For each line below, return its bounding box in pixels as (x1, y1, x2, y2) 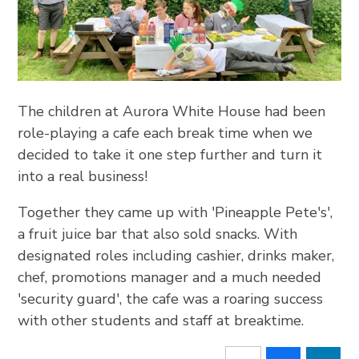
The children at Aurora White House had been (18, 102, 326, 122)
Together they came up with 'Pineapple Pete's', (18, 203, 333, 223)
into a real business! (18, 167, 148, 187)
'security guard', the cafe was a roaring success (18, 289, 324, 309)
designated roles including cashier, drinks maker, (18, 246, 335, 266)
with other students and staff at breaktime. (18, 311, 305, 331)
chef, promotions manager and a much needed (18, 268, 322, 288)
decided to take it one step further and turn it (18, 145, 323, 165)
